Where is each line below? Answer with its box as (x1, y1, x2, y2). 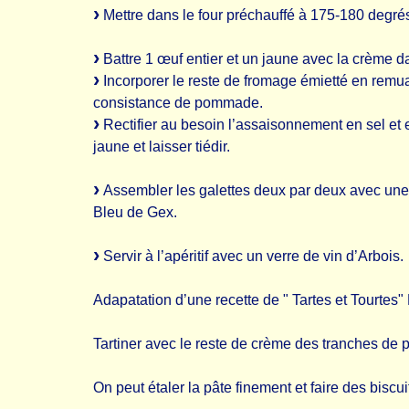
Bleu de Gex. (93, 204, 177, 220)
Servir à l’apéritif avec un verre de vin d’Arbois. (100, 248, 404, 264)
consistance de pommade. (93, 95, 263, 110)
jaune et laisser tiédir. (93, 139, 230, 154)
